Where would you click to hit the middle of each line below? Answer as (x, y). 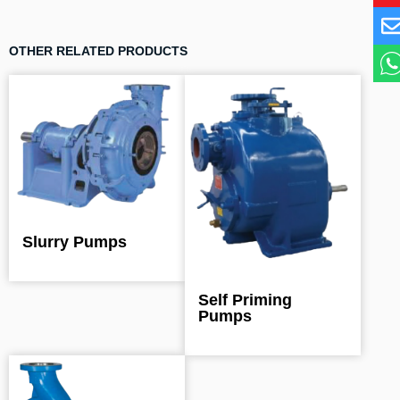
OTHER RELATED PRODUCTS (98, 51)
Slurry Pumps (75, 242)
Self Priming (245, 300)
